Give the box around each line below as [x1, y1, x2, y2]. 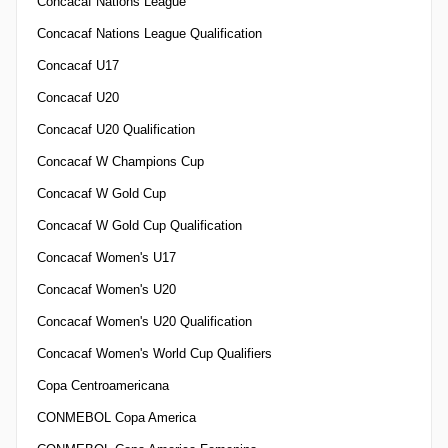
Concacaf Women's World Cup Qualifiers [37, 345, 272, 361]
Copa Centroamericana [37, 377, 169, 393]
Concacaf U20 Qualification [37, 121, 195, 137]
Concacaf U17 [37, 57, 119, 73]
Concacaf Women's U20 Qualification [37, 313, 252, 329]
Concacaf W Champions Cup [37, 153, 204, 169]
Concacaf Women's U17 [37, 249, 176, 265]
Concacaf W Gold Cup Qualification [37, 217, 242, 233]
